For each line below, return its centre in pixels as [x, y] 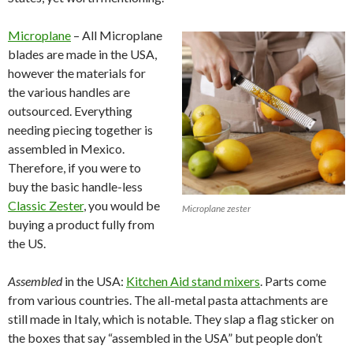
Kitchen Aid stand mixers [193, 281]
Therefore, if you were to [74, 167]
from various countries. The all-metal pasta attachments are [168, 299]
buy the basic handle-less [75, 186]
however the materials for [77, 72]
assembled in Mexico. [66, 148]
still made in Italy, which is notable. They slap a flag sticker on [171, 318]
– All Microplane [117, 35]
